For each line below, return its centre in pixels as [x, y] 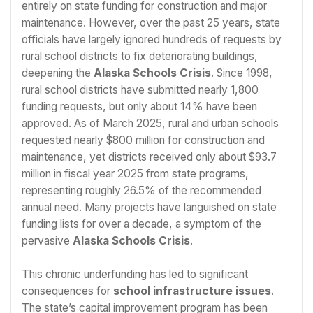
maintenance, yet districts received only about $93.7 [149, 157]
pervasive [47, 241]
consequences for [67, 291]
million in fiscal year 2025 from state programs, [135, 174]
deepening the [58, 73]
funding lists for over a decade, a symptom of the [141, 224]
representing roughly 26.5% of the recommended [141, 191]
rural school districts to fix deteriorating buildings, [140, 57]
